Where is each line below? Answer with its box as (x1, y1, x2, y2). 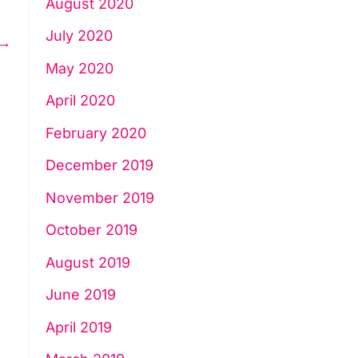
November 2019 (45, 189, 154, 206)
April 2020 (45, 92, 115, 109)
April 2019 (45, 318, 112, 336)
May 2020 (45, 59, 113, 77)
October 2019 (45, 221, 137, 239)
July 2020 (45, 27, 113, 45)
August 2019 (45, 253, 130, 271)
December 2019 (45, 157, 153, 174)
